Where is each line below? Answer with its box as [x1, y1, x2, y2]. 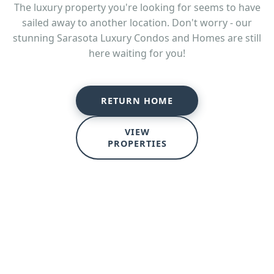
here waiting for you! [89, 46, 185, 61]
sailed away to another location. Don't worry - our [22, 16, 252, 30]
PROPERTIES [107, 138, 167, 150]
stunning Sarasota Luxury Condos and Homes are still [13, 31, 261, 45]
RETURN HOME [101, 95, 173, 107]
